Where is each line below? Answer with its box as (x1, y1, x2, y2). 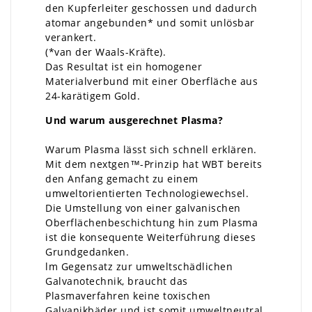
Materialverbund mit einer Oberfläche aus (45, 75, 258, 88)
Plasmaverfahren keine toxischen (45, 289, 211, 302)
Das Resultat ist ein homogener (45, 60, 202, 73)
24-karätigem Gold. (45, 89, 140, 102)
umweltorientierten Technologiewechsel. (45, 187, 249, 200)
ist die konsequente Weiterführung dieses (45, 231, 256, 244)
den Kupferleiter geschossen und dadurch (45, 1, 258, 15)
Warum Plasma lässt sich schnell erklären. (45, 143, 257, 156)
